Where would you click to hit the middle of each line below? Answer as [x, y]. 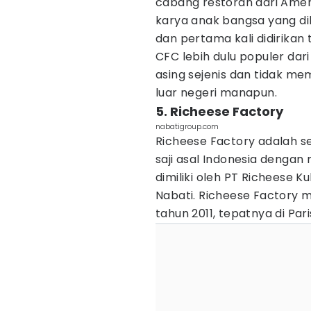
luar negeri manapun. [216, 93]
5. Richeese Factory [219, 111]
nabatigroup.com [187, 126]
